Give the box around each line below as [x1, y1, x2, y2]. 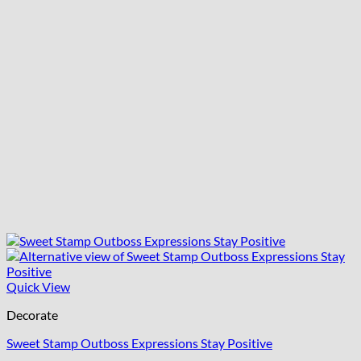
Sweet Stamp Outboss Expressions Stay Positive [6, 335, 272, 351]
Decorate [6, 307, 58, 323]
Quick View [6, 279, 70, 295]
